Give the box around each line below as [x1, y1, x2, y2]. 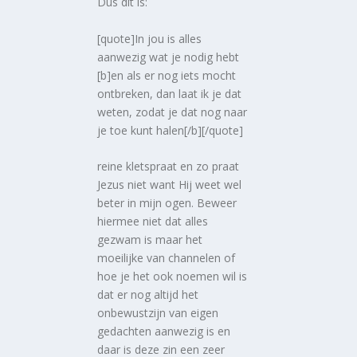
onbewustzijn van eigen [97, 304, 219, 320]
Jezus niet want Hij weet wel [97, 176, 242, 192]
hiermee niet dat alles [97, 213, 209, 229]
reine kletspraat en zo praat [97, 158, 240, 174]
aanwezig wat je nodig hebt [97, 49, 240, 65]
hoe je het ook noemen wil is [97, 268, 248, 284]
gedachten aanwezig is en [97, 323, 231, 339]
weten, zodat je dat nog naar [97, 104, 248, 120]
